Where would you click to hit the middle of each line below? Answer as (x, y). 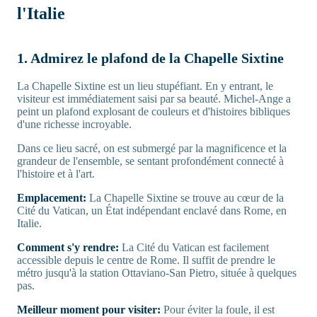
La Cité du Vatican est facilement (195, 247)
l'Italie (41, 13)
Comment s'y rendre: (69, 247)
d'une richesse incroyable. (74, 124)
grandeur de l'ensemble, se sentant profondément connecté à (150, 161)
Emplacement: (53, 197)
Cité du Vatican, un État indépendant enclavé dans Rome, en (152, 210)
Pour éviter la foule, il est (219, 309)
